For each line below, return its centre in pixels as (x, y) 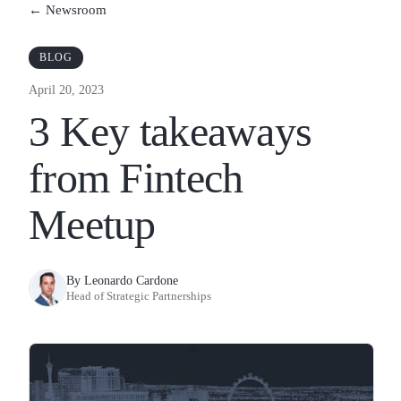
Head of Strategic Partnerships (139, 296)
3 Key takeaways (171, 132)
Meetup (92, 225)
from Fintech (136, 178)
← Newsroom (68, 10)
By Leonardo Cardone (122, 281)
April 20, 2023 (66, 90)
